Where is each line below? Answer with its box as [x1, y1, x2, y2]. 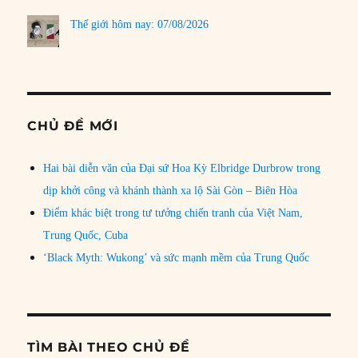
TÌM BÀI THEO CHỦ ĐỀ [27, 340, 190, 356]
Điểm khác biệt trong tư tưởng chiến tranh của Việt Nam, [43, 207, 304, 220]
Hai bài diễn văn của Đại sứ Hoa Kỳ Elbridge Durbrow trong [43, 162, 321, 175]
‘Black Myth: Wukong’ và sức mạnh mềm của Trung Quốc [43, 252, 310, 265]
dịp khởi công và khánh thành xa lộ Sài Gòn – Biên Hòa [43, 185, 298, 197]
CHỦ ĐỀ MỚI [27, 118, 118, 134]
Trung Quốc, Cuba [43, 229, 129, 242]
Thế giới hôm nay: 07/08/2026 [70, 18, 209, 30]
